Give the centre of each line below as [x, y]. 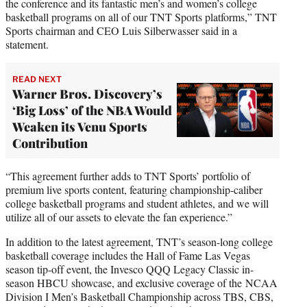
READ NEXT [37, 79]
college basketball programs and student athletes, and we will [137, 203]
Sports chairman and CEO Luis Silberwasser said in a [121, 30]
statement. [27, 44]
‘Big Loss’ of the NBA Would [92, 110]
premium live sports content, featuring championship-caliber [134, 189]
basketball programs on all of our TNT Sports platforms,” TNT [141, 16]
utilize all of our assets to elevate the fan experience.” [121, 217]
